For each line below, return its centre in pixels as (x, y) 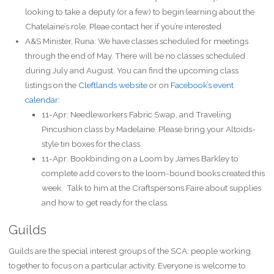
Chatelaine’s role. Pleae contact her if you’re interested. (124, 27)
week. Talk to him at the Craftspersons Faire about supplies (151, 188)
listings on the (51, 85)
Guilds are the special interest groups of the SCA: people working (129, 251)
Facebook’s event (202, 85)
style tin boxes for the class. (91, 144)
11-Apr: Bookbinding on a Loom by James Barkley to (140, 159)
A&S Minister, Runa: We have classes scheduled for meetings (136, 41)
